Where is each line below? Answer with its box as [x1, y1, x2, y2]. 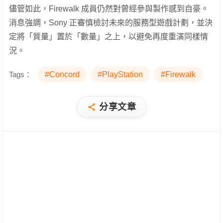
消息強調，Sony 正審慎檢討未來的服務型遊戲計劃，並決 [9, 18, 213, 27]
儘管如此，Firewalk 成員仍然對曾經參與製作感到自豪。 [9, 4, 209, 13]
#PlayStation [98, 70, 143, 79]
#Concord [45, 70, 80, 79]
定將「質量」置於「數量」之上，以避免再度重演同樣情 [9, 32, 208, 41]
